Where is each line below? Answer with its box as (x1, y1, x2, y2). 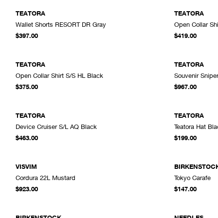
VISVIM (16, 162, 37, 170)
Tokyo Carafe (174, 173, 211, 182)
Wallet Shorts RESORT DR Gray (16, 20, 106, 28)
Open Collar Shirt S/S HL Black (16, 71, 103, 79)
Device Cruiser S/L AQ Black (16, 122, 97, 130)
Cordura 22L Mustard (16, 173, 75, 182)
